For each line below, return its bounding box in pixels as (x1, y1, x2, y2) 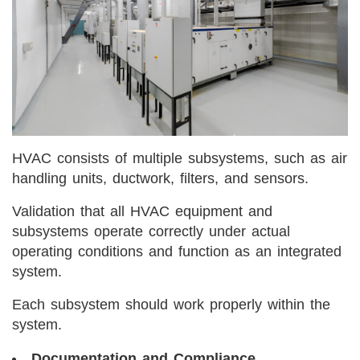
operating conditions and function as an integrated (12, 243, 342, 260)
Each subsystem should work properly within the (12, 297, 330, 313)
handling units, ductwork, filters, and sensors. (12, 170, 309, 187)
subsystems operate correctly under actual (12, 223, 290, 240)
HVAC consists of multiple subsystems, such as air (12, 150, 347, 167)
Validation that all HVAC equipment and (12, 203, 272, 220)
